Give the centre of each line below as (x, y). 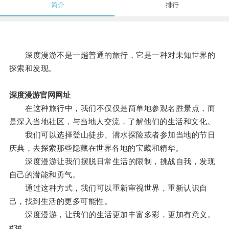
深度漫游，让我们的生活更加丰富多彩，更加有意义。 (112, 215)
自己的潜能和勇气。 (45, 175)
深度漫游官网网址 (40, 95)
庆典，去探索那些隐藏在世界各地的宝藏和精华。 (96, 148)
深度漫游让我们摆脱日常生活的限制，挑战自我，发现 (112, 162)
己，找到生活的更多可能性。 (61, 201)
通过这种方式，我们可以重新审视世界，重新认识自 (108, 188)
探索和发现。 (33, 68)
